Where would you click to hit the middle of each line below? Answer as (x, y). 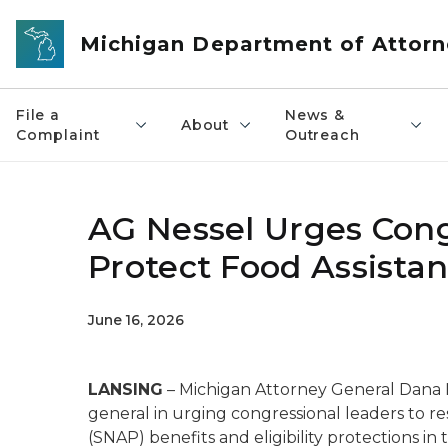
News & (314, 115)
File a (38, 115)
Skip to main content (90, 21)
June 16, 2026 (136, 320)
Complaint (58, 135)
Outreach (322, 135)
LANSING (125, 389)
